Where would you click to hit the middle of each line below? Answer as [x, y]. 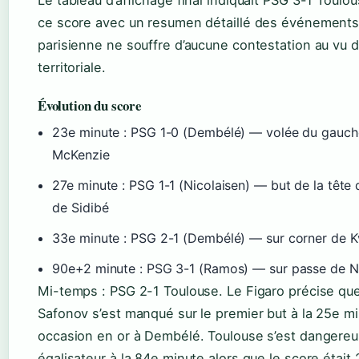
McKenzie [81, 155]
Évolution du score [90, 106]
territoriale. [72, 68]
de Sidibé [81, 208]
